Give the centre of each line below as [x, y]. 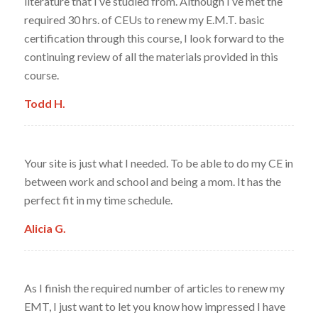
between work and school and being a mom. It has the [152, 181]
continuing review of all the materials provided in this [151, 57]
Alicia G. [45, 228]
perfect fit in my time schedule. [98, 199]
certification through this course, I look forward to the [154, 38]
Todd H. [44, 103]
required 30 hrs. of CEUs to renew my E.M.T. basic [144, 20]
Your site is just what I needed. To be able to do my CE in [158, 163]
